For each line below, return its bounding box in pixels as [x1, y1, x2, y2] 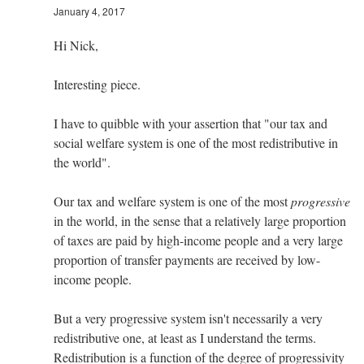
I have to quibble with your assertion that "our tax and [54, 114, 327, 132]
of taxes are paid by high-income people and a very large [54, 231, 343, 249]
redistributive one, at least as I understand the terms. [54, 328, 316, 346]
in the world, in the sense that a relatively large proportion [54, 211, 346, 229]
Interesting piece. [54, 75, 141, 93]
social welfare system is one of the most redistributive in [54, 133, 338, 151]
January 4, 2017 [54, 3, 125, 18]
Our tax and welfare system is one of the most [54, 192, 291, 210]
